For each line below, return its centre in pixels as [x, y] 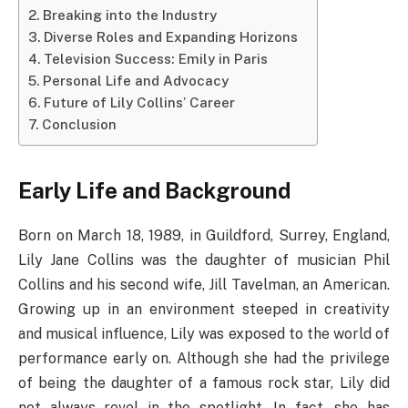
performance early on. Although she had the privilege [204, 359]
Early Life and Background [154, 191]
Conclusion [80, 124]
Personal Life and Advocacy [136, 80]
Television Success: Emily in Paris [156, 58]
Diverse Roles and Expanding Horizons [171, 36]
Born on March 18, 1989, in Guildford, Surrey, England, [204, 236]
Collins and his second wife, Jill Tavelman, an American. [204, 285]
